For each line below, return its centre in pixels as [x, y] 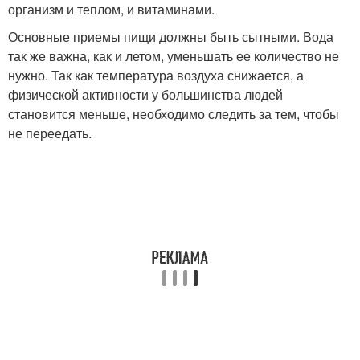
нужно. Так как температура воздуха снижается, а [156, 75]
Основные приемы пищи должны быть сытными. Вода [171, 37]
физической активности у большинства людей [145, 94]
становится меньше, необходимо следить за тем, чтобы [174, 114]
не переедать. [50, 133]
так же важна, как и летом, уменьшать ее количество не [174, 56]
